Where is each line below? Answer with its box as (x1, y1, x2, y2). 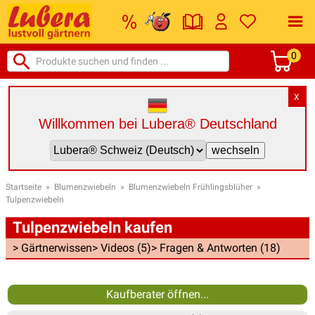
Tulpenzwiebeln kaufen (13, 218, 172, 236)
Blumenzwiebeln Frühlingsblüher (129, 181, 252, 192)
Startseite (6, 181, 41, 192)
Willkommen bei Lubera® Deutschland (38, 115, 277, 131)
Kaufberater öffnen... (106, 287, 209, 301)
